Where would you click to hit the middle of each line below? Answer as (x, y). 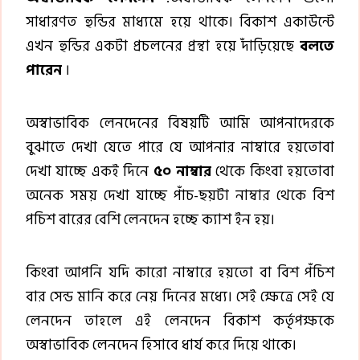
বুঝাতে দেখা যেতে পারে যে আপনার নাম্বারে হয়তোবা (180, 147)
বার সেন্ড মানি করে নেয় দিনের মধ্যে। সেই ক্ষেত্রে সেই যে (180, 297)
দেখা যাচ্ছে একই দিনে (90, 171)
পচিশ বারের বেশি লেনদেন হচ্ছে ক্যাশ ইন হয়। (150, 219)
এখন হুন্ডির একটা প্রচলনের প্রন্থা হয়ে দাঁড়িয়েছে (163, 46)
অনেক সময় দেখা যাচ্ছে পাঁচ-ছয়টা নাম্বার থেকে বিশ (180, 195)
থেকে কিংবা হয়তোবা (272, 171)
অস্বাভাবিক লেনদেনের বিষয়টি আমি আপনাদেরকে (180, 123)
